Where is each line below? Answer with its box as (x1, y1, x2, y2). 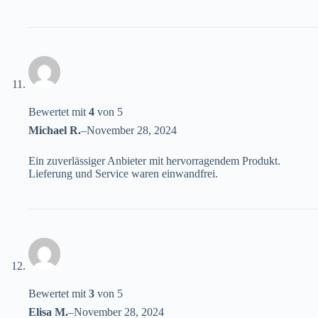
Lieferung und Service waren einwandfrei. (28, 168, 218, 180)
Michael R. (28, 124, 81, 137)
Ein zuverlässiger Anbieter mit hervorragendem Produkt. (28, 155, 280, 168)
